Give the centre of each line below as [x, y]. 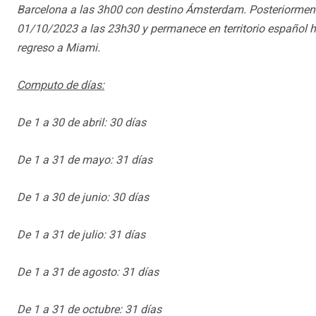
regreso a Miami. [59, 48]
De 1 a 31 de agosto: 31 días [88, 272]
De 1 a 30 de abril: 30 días [81, 123]
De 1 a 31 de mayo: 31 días [85, 160]
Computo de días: [61, 85]
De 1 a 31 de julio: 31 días [81, 235]
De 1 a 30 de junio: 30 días [83, 197]
